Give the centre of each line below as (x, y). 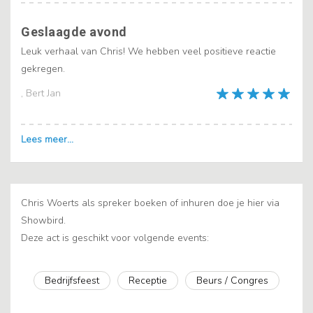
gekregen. (43, 69)
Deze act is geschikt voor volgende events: (115, 238)
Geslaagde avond (74, 32)
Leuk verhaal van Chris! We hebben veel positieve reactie (148, 52)
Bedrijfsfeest (72, 281)
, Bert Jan (41, 94)
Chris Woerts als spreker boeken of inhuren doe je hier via (150, 203)
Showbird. (43, 221)
